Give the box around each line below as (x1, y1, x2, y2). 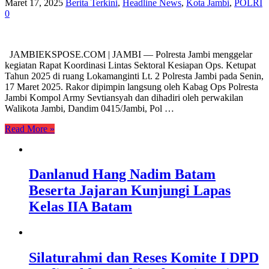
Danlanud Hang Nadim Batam (29, 166, 216, 183)
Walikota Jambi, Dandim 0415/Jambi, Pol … (5, 103, 174, 113)
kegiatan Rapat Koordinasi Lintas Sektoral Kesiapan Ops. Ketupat (5, 59, 256, 70)
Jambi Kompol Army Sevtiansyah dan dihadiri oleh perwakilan (5, 92, 243, 103)
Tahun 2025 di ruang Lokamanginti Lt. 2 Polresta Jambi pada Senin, (5, 70, 264, 81)
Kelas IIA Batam (29, 199, 132, 215)
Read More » (5, 123, 55, 134)
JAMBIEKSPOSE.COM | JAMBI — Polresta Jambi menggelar (5, 49, 252, 59)
